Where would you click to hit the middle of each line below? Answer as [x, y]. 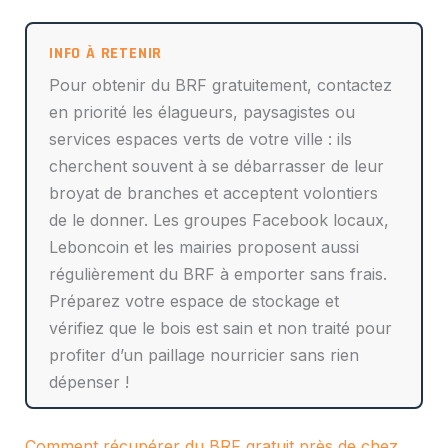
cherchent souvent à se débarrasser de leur [217, 166]
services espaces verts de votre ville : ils [201, 139]
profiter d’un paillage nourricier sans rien [204, 355]
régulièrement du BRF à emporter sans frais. [218, 274]
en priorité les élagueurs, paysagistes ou [202, 112]
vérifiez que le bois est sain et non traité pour [221, 328]
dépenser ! [89, 382]
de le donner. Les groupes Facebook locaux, [219, 220]
